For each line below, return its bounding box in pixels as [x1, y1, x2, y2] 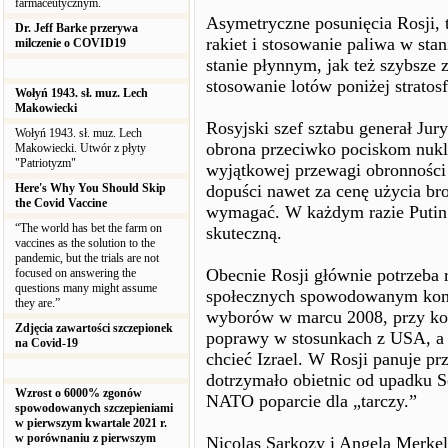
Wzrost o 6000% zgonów [15, 386, 142, 400]
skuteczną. [206, 223, 282, 243]
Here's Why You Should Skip [15, 181, 166, 195]
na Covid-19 [15, 336, 78, 350]
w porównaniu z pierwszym [15, 431, 156, 445]
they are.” [15, 296, 63, 310]
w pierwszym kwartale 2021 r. [15, 416, 167, 430]
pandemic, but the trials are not [15, 251, 159, 265]
